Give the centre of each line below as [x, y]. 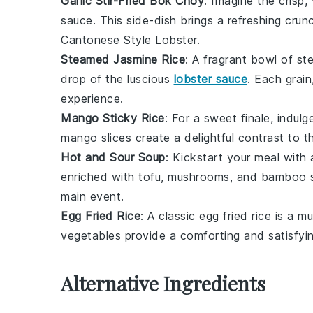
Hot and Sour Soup [113, 157]
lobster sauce [210, 79]
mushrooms [199, 177]
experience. [92, 99]
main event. [93, 196]
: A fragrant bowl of [241, 59]
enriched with [100, 177]
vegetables [91, 235]
